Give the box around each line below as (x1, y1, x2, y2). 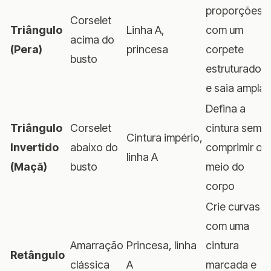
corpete (206, 42, 244, 56)
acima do (70, 33, 114, 46)
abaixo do (70, 140, 118, 154)
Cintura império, (126, 131, 203, 144)
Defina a (206, 102, 246, 115)
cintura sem (206, 121, 261, 134)
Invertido (10, 140, 59, 154)
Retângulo (10, 248, 65, 261)
